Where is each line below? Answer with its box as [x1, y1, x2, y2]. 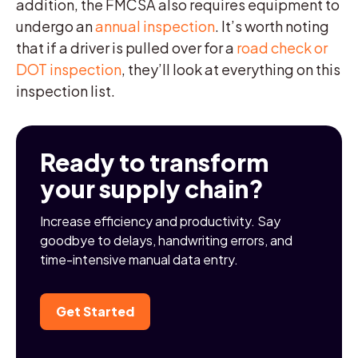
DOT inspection [16, 59, 121, 78]
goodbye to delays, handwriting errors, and [40, 231, 292, 249]
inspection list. [16, 81, 115, 100]
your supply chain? [40, 173, 264, 204]
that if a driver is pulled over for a [16, 38, 237, 57]
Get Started [56, 302, 134, 320]
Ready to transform [40, 146, 268, 177]
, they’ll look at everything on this [121, 59, 340, 78]
